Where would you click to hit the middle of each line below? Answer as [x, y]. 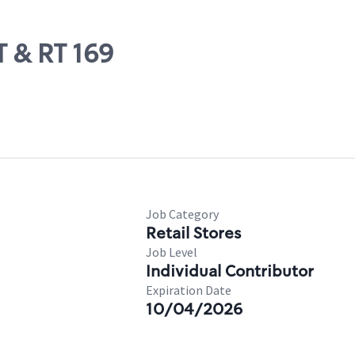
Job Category [182, 214]
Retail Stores [193, 233]
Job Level [172, 252]
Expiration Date [189, 290]
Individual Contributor [230, 271]
